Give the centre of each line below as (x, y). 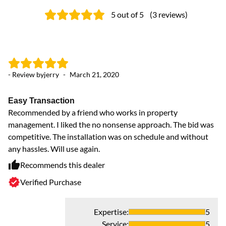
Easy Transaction (41, 100)
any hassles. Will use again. (54, 149)
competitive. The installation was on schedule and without (108, 137)
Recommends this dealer (63, 165)
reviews (172, 15)
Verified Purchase (51, 182)
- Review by (26, 75)
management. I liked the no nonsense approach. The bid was (111, 125)
